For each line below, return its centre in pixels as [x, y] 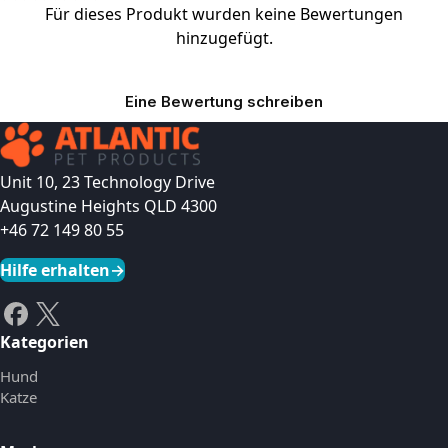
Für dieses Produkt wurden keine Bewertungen [224, 14]
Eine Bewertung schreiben [224, 102]
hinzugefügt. [224, 38]
